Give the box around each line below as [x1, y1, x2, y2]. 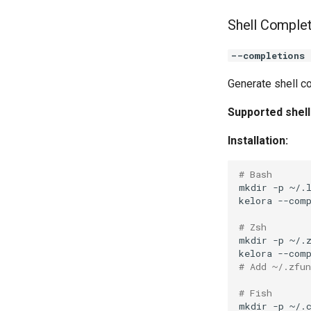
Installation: [228, 134, 288, 147]
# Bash [239, 167, 272, 180]
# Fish [239, 286, 272, 299]
